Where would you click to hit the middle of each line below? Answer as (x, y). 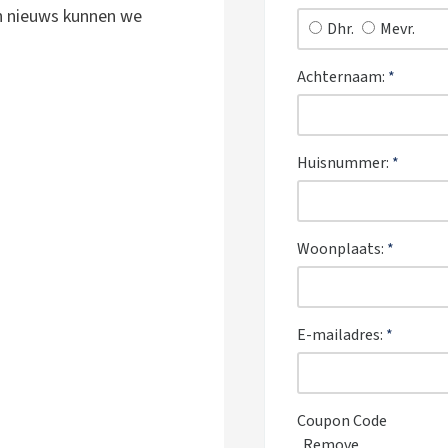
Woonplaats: (342, 249)
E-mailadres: (341, 335)
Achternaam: (342, 77)
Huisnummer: (344, 163)
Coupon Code (342, 421)
